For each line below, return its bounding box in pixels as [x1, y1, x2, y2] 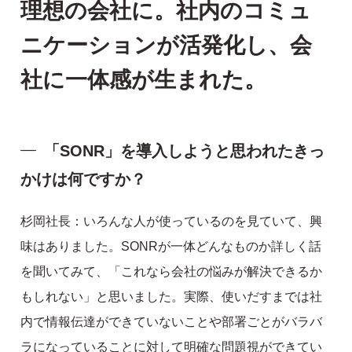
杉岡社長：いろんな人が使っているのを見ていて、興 [20, 214, 323, 229]
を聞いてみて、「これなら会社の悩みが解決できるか [20, 265, 323, 279]
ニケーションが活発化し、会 [20, 33, 313, 58]
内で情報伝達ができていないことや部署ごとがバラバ [20, 315, 323, 329]
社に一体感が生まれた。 [20, 68, 267, 93]
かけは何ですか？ [20, 170, 147, 189]
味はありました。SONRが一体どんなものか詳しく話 [20, 240, 322, 254]
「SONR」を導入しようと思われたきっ [44, 142, 325, 160]
